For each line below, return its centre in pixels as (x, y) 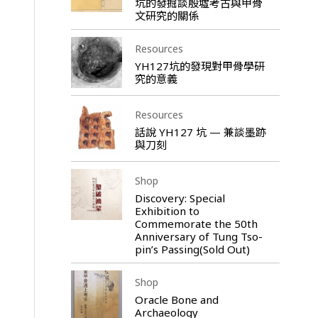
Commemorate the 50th (196, 223)
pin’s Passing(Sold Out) (192, 249)
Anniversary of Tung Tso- (198, 236)
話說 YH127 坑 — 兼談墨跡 (200, 132)
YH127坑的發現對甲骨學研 (199, 66)
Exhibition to (167, 210)
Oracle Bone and (176, 299)
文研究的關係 (166, 15)
